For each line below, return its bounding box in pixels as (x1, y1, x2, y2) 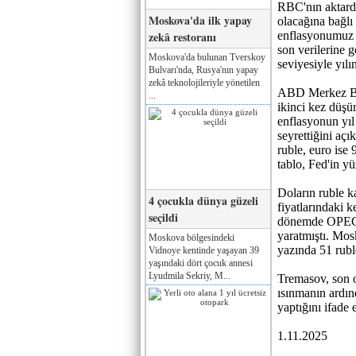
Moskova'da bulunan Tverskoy (149, 51, 265, 63)
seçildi (149, 208, 178, 226)
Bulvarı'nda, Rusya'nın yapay (149, 64, 258, 75)
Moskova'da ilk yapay (149, 11, 252, 29)
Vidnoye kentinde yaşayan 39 (149, 244, 259, 256)
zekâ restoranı (149, 28, 216, 45)
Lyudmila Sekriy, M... (149, 269, 230, 281)
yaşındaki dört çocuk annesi (149, 257, 253, 269)
